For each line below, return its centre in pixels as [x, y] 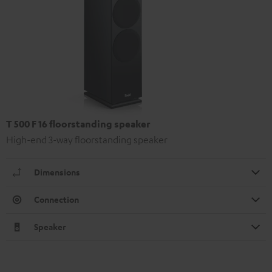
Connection [56, 199]
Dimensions [57, 172]
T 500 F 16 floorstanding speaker [78, 124]
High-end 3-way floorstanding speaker [87, 139]
